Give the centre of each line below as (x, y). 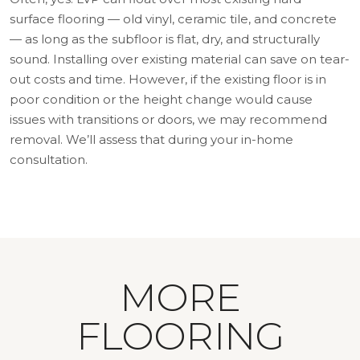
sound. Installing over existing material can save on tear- (180, 59)
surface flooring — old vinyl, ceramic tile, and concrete (173, 18)
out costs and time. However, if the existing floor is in (168, 79)
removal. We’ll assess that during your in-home (151, 139)
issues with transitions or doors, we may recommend (168, 119)
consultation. (49, 159)
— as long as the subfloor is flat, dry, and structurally (165, 39)
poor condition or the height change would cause (161, 99)
